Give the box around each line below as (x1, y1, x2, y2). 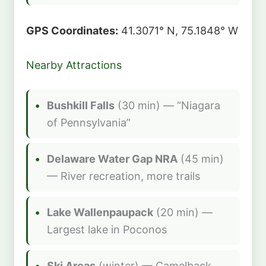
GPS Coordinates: (26, 24, 118, 37)
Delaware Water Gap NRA (47, 153, 178, 166)
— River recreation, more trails (47, 170, 200, 183)
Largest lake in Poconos (47, 223, 167, 236)
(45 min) (178, 153, 224, 166)
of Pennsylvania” (47, 116, 131, 129)
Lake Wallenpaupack (47, 206, 153, 219)
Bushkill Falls (47, 99, 115, 112)
